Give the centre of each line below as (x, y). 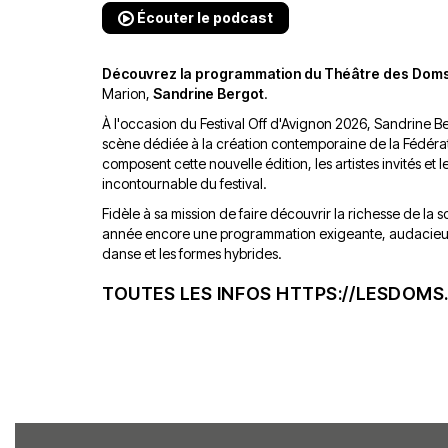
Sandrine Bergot (208, 93)
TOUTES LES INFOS (189, 293)
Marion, (127, 93)
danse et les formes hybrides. (192, 253)
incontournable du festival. (184, 183)
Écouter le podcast (203, 17)
